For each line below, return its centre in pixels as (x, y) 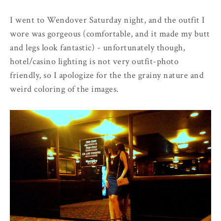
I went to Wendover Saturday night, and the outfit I (108, 20)
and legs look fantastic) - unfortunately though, (97, 48)
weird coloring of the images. (64, 89)
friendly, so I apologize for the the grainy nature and (107, 75)
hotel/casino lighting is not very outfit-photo (94, 62)
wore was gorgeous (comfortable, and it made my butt (110, 34)
